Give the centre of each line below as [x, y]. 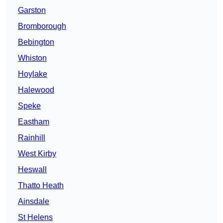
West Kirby [37, 154]
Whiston [32, 58]
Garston [32, 10]
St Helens [35, 218]
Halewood [36, 90]
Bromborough [42, 26]
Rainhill [32, 138]
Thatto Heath [41, 186]
